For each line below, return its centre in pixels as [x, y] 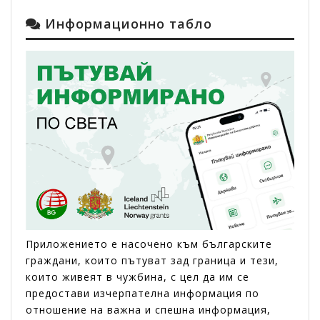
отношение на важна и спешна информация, [148, 309]
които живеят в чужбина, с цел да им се [137, 276]
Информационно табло [126, 24]
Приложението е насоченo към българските [149, 244]
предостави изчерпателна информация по [142, 293]
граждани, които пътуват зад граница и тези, [152, 260]
